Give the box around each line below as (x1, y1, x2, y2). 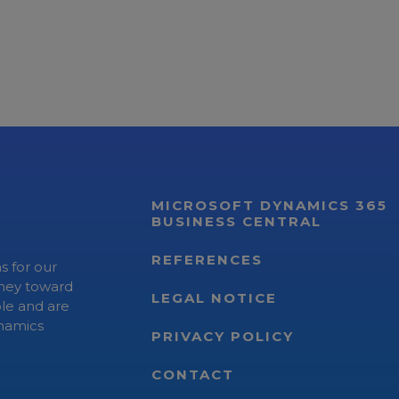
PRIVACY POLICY (151, 328, 294, 345)
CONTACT (151, 366, 234, 383)
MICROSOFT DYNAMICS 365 (151, 197, 387, 214)
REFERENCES (151, 251, 263, 268)
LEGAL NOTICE (151, 289, 277, 306)
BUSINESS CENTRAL (151, 213, 322, 230)
